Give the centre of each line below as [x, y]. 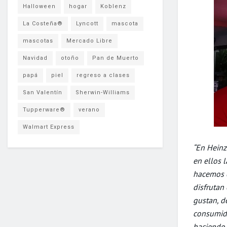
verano [89, 109]
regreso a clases [103, 75]
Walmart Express [49, 127]
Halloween [39, 6]
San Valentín [43, 92]
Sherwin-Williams [103, 92]
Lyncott [87, 23]
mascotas [38, 41]
